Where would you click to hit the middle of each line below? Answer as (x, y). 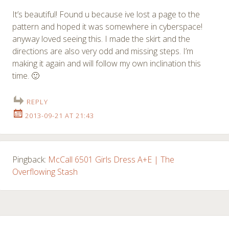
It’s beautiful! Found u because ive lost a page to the (106, 14)
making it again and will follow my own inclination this (107, 63)
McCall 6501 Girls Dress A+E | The (111, 159)
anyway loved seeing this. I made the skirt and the (101, 39)
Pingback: (30, 159)
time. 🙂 (26, 75)
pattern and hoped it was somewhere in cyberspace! (107, 26)
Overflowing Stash (45, 171)
